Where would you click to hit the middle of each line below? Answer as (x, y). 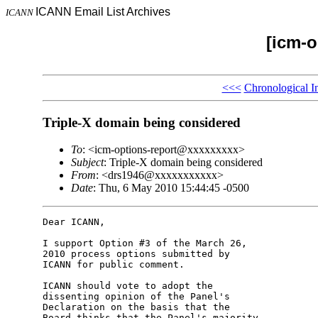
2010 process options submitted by (139, 254)
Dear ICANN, (73, 222)
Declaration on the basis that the (139, 307)
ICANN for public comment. (113, 265)
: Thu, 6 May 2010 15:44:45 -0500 (171, 188)
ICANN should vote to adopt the (130, 286)
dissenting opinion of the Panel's (139, 297)
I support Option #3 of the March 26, (147, 243)
